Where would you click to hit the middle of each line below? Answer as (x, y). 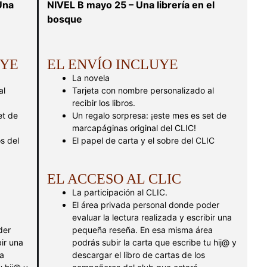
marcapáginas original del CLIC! (134, 128)
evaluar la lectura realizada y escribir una (152, 217)
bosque (65, 19)
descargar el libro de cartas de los (139, 255)
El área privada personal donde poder (146, 205)
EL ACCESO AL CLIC (114, 179)
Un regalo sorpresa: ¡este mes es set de (149, 115)
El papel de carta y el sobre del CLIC (143, 140)
